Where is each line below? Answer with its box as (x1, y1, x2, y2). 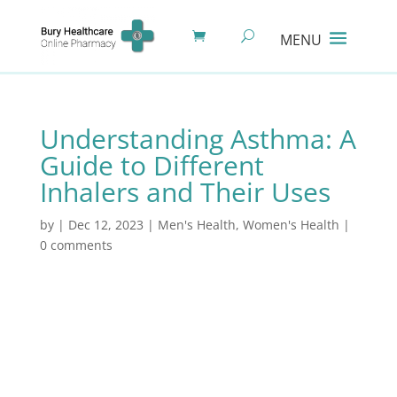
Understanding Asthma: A (39, 121, 356, 157)
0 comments (39, 237, 113, 253)
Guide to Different (39, 147, 264, 183)
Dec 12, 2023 (67, 216, 144, 233)
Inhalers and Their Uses (39, 174, 331, 210)
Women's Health (242, 216, 339, 233)
